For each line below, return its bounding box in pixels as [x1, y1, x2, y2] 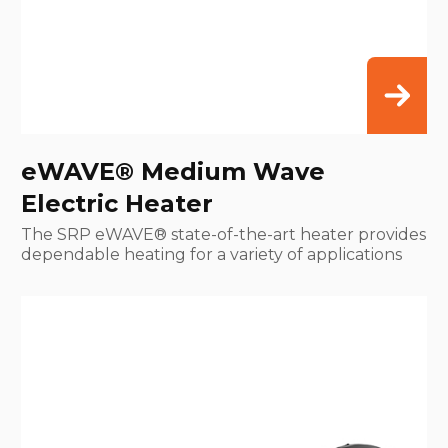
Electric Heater [21, 189, 213, 219]
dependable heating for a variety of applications [21, 245, 402, 265]
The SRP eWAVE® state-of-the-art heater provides [21, 225, 426, 245]
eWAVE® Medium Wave [21, 157, 325, 187]
